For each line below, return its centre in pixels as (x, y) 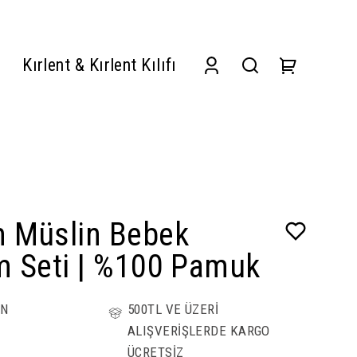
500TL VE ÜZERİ (173, 310)
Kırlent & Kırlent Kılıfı (100, 65)
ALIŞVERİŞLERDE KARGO (198, 331)
